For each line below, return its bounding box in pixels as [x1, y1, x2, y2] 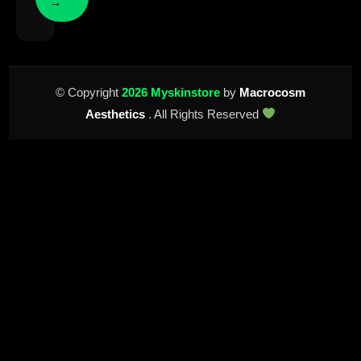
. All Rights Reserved [147, 106, 262, 121]
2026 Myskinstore [122, 85, 223, 99]
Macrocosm [239, 85, 305, 99]
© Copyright [56, 85, 122, 99]
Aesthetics [85, 106, 148, 121]
